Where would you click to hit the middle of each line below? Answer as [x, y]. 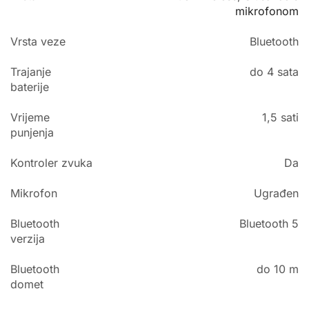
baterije [30, 87]
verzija [28, 239]
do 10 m [278, 269]
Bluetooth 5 [269, 224]
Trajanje [31, 72]
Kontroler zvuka [51, 163]
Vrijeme [30, 118]
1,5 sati [280, 118]
